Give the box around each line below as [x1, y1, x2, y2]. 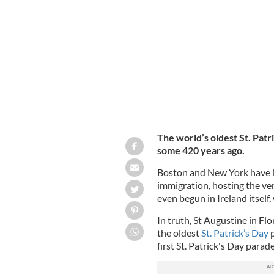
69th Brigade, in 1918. [131, 12, 217, 23]
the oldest [157, 227, 201, 239]
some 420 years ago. [157, 144, 245, 157]
